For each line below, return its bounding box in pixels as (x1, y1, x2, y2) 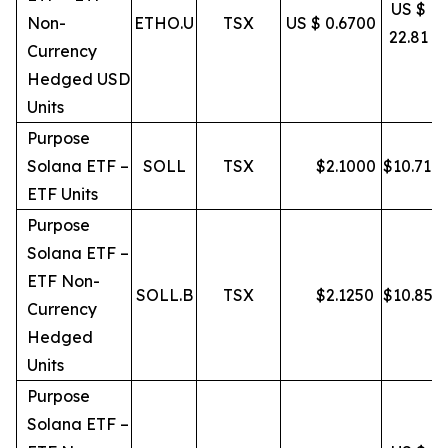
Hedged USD (27, 69, 130, 89)
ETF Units (27, 184, 98, 204)
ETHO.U (134, 13, 194, 33)
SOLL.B (135, 285, 193, 305)
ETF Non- (27, 271, 100, 291)
